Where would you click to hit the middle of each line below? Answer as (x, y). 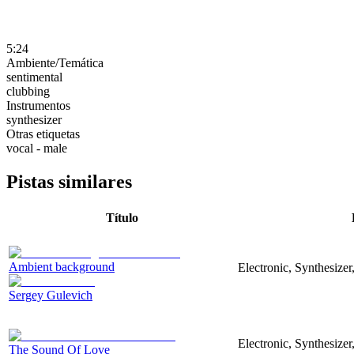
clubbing (28, 91)
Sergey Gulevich (51, 295)
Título (122, 217)
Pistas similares (69, 181)
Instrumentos (38, 105)
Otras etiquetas (43, 134)
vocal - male (37, 148)
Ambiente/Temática (55, 62)
